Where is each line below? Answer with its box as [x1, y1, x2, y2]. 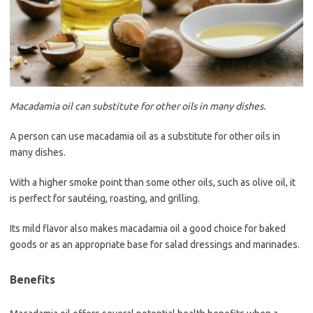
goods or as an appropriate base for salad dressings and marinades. [10, 239, 300, 251]
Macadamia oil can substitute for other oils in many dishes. [10, 101, 265, 112]
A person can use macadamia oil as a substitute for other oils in [10, 131, 280, 143]
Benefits [10, 273, 55, 286]
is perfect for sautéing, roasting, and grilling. [10, 193, 200, 205]
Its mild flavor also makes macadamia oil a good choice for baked [10, 223, 286, 235]
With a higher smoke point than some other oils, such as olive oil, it [10, 177, 296, 189]
